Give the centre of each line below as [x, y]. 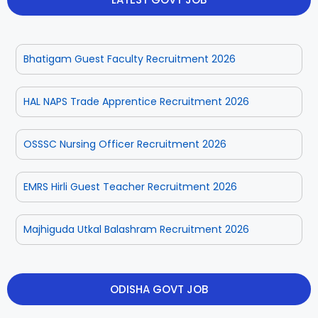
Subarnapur [89, 72]
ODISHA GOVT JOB [159, 289]
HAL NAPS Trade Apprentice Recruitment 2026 [136, 101]
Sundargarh [229, 72]
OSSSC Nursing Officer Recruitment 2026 [125, 144]
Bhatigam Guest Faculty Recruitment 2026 [130, 59]
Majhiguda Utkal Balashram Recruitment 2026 [136, 229]
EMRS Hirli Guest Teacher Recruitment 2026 [130, 186]
